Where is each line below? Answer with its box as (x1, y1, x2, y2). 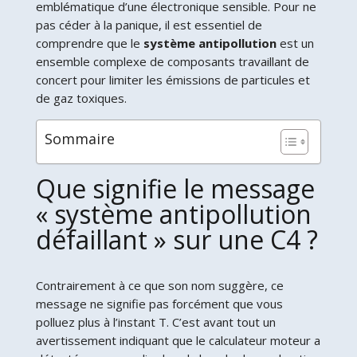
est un (276, 35, 314, 52)
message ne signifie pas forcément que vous (35, 296, 283, 312)
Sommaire (44, 129, 115, 149)
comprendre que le (35, 35, 143, 52)
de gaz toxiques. (35, 90, 127, 107)
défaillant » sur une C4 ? (35, 222, 318, 257)
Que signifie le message (35, 171, 315, 206)
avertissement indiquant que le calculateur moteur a (35, 332, 320, 349)
